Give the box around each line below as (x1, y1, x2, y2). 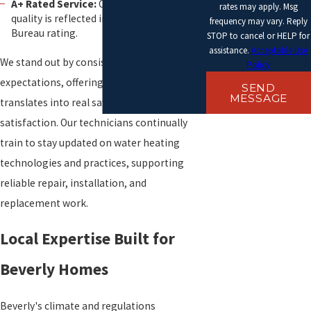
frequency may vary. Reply (209, 15, 308, 27)
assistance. (209, 44, 252, 56)
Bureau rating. (10, 26, 78, 40)
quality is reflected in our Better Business (10, 11, 202, 25)
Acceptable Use (251, 44, 308, 56)
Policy (246, 58, 271, 71)
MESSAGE (229, 91, 288, 105)
